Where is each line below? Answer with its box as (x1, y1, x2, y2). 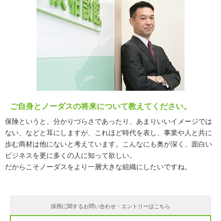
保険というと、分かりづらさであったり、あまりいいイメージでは (5, 117, 212, 125)
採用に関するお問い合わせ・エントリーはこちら (51, 203, 170, 209)
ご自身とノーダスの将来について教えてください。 (10, 102, 191, 110)
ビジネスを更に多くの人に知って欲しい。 (5, 151, 136, 159)
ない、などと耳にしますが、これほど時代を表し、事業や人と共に (5, 129, 212, 137)
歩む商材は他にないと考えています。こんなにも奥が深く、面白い (5, 140, 212, 148)
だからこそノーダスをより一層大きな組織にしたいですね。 (5, 163, 191, 171)
